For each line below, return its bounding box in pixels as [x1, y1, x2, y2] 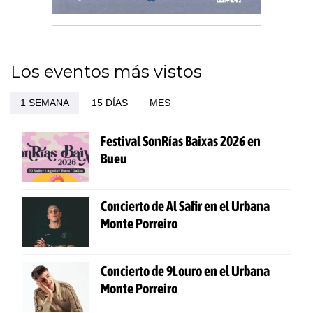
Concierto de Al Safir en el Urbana [101, 197, 270, 214]
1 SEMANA [20, 96, 69, 108]
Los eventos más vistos [10, 61, 202, 82]
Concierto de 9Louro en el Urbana [101, 262, 270, 279]
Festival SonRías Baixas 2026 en [101, 132, 261, 149]
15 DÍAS [91, 96, 128, 108]
